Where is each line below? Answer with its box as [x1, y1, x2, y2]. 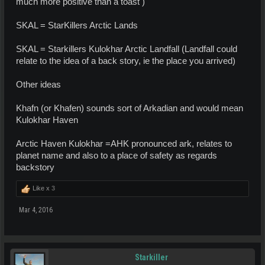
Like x [31, 185, 51, 192]
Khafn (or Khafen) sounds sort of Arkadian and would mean [16, 104, 243, 113]
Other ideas [16, 80, 61, 89]
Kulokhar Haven [16, 115, 78, 125]
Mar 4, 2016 [19, 206, 53, 214]
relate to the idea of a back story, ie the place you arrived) [16, 56, 235, 66]
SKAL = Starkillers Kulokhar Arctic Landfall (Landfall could [16, 44, 237, 54]
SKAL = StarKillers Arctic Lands [16, 21, 138, 30]
